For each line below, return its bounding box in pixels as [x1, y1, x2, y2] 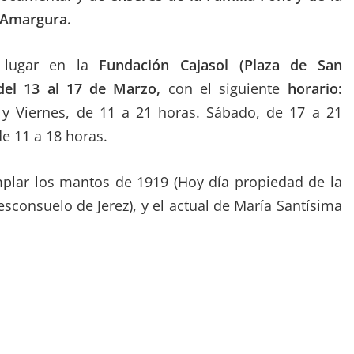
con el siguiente [160, 79, 288, 98]
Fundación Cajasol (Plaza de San [99, 55, 342, 74]
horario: [287, 79, 342, 98]
